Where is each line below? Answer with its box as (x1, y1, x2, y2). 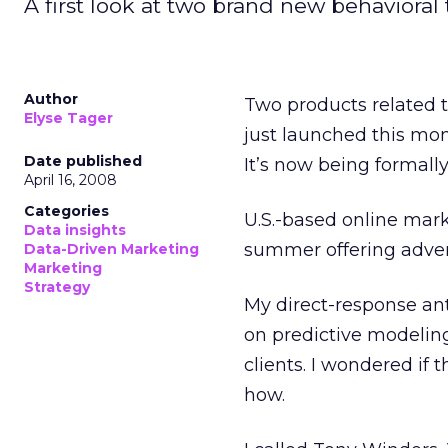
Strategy (24, 278, 90, 296)
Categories (24, 202, 109, 220)
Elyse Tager (24, 109, 113, 127)
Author (24, 90, 78, 108)
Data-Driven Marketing (24, 240, 199, 258)
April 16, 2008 (24, 171, 117, 189)
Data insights (24, 221, 126, 239)
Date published (24, 152, 142, 170)
